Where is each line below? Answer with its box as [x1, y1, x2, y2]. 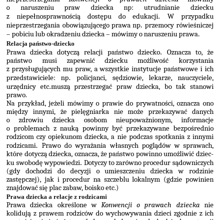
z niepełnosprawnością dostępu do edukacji [6, 12, 159, 21]
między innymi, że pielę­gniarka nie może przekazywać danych [6, 107, 214, 116]
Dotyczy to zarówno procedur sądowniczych [83, 158, 214, 167]
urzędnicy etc [6, 82, 49, 91]
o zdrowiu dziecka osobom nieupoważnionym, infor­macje [6, 115, 214, 124]
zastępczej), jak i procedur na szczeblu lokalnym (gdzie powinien [6, 175, 214, 184]
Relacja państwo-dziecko [6, 39, 75, 47]
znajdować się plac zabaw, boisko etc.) [6, 183, 119, 192]
